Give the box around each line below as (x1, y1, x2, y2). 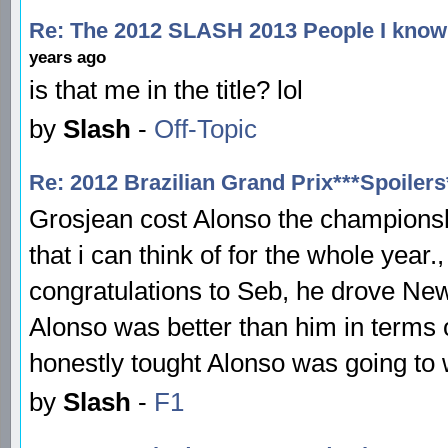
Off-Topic (154, 114, 257, 143)
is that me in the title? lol (29, 75, 303, 104)
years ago (29, 47, 106, 67)
